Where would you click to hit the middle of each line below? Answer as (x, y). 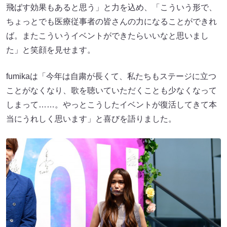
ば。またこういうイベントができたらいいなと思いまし (107, 36)
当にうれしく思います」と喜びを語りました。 (91, 119)
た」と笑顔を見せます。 (51, 50)
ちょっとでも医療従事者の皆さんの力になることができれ (111, 22)
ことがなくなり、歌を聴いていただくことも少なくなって (111, 91)
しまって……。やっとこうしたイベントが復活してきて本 (111, 105)
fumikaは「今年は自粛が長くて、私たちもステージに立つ (111, 77)
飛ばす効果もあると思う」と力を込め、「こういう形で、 (111, 8)
